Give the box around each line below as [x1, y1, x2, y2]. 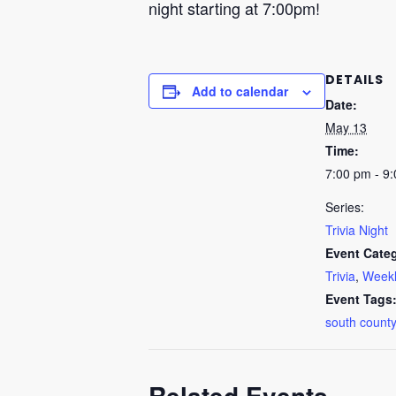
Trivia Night [325, 221, 388, 239]
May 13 [325, 118, 367, 136]
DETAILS [325, 70, 384, 91]
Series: [325, 198, 364, 216]
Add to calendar [192, 82, 288, 100]
